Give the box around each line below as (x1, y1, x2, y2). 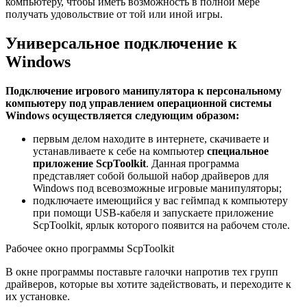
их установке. (5, 290, 70, 302)
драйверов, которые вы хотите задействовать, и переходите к (5, 278, 291, 290)
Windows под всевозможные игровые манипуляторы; (33, 182, 282, 194)
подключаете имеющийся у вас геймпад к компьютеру (33, 194, 288, 206)
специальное (207, 145, 269, 157)
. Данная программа (146, 157, 239, 169)
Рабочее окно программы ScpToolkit (5, 242, 174, 254)
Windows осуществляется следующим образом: (5, 109, 239, 121)
